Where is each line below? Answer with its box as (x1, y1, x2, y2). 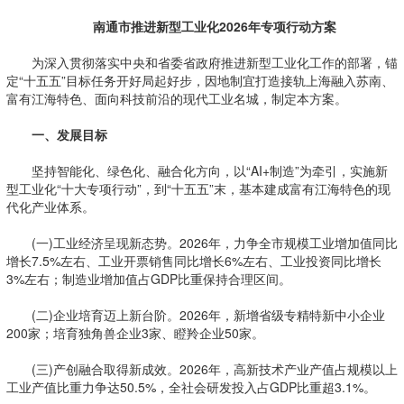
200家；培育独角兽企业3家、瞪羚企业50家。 (5, 324, 264, 342)
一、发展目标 (31, 125, 107, 143)
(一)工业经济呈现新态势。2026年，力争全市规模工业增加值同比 (5, 234, 398, 252)
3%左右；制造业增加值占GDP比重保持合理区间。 (5, 270, 291, 288)
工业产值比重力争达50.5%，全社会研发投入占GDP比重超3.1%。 (5, 378, 376, 396)
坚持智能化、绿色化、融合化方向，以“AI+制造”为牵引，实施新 (5, 161, 388, 179)
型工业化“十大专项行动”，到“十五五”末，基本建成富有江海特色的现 (5, 179, 390, 197)
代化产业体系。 (5, 197, 95, 216)
